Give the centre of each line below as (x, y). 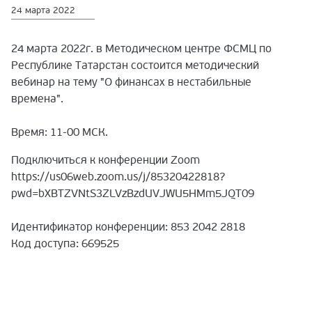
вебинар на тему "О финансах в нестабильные (131, 82)
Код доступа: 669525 (65, 243)
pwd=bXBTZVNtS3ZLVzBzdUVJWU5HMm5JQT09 (133, 193)
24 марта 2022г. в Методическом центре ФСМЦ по (141, 48)
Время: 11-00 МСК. (60, 132)
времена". (37, 99)
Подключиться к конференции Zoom (106, 160)
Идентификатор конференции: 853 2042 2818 (128, 227)
